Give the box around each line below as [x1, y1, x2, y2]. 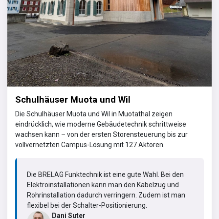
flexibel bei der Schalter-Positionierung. [27, 201, 149, 209]
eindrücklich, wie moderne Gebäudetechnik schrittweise [15, 120, 186, 128]
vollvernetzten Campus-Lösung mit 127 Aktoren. [15, 140, 165, 149]
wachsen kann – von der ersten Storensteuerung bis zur [15, 130, 188, 138]
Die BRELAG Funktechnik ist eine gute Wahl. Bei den [27, 170, 184, 178]
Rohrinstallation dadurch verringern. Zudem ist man [27, 191, 185, 199]
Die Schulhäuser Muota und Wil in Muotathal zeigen [15, 109, 173, 118]
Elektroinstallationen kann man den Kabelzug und [27, 180, 179, 189]
